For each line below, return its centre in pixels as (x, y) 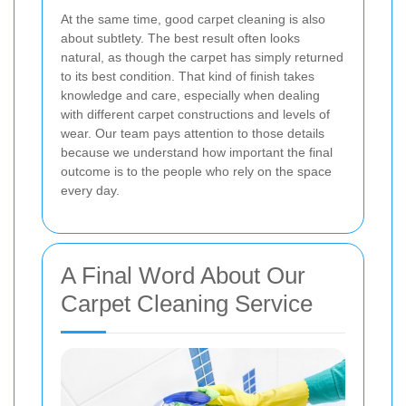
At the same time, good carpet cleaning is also (193, 19)
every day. (90, 191)
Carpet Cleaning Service (187, 304)
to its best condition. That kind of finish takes (188, 77)
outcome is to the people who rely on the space (196, 172)
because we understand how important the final (197, 153)
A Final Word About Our (183, 276)
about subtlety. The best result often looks (180, 39)
